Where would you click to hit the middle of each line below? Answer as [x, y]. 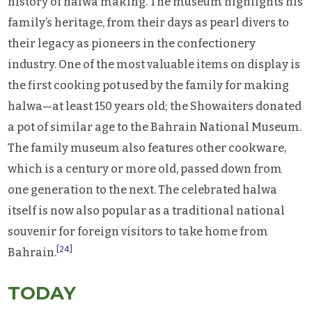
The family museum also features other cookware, [147, 148]
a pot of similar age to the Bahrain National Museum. [155, 127]
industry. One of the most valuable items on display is [154, 64]
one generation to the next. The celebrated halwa [143, 189]
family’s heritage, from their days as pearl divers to [149, 22]
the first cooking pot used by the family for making [149, 85]
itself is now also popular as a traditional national [147, 210]
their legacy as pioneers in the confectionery [132, 43]
